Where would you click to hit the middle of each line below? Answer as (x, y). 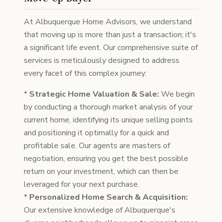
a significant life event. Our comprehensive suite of (111, 48)
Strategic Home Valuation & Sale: (94, 94)
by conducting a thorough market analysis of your (108, 107)
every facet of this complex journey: (85, 73)
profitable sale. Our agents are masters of (97, 146)
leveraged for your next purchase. (82, 184)
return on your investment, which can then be (101, 171)
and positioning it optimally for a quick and (96, 133)
